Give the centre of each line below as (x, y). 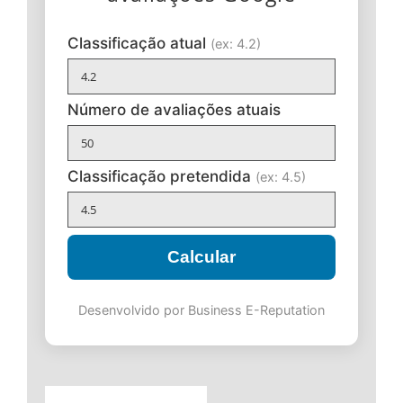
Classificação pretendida (161, 175)
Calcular (201, 256)
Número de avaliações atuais (174, 109)
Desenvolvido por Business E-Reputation (201, 309)
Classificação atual (139, 42)
